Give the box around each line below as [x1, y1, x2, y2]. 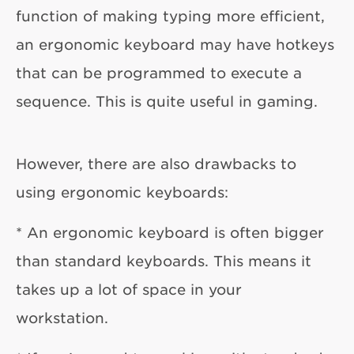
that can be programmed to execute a [16, 63, 302, 81]
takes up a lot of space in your [16, 280, 242, 298]
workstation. [16, 308, 108, 326]
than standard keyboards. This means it [16, 251, 311, 269]
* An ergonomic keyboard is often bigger [16, 223, 324, 241]
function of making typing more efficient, [16, 6, 325, 24]
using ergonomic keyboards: [16, 183, 228, 201]
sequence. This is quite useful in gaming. [16, 92, 318, 110]
